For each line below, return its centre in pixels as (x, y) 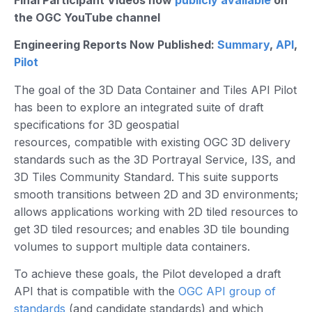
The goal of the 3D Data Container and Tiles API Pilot (155, 89)
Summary (243, 45)
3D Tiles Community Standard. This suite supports (146, 177)
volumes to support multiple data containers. (132, 246)
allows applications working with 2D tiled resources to (156, 211)
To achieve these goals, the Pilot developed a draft (147, 274)
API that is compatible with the (96, 291)
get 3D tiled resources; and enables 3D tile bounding (151, 229)
